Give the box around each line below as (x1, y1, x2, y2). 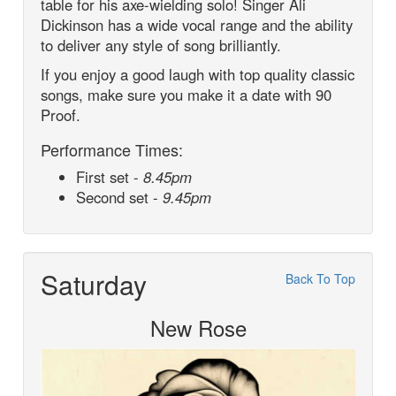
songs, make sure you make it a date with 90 (41, 84, 332, 106)
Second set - (76, 187, 164, 209)
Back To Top (285, 270, 355, 288)
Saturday (41, 265, 148, 304)
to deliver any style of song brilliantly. (41, 34, 282, 57)
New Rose (149, 312, 247, 344)
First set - (76, 166, 144, 188)
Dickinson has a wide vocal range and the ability (41, 14, 354, 36)
